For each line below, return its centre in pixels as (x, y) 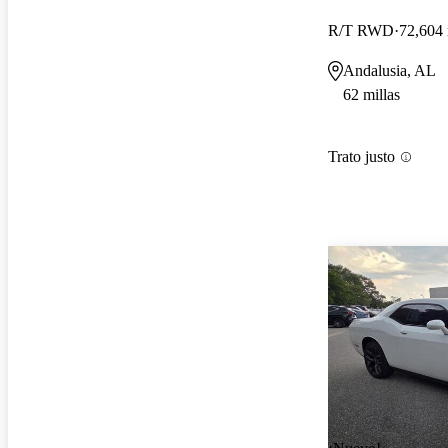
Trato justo (361, 157)
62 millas (371, 94)
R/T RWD (361, 30)
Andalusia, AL (389, 70)
